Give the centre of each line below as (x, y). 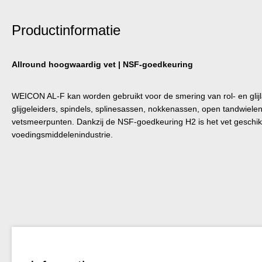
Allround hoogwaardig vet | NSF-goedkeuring (102, 64)
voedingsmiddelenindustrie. (62, 134)
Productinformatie (66, 30)
